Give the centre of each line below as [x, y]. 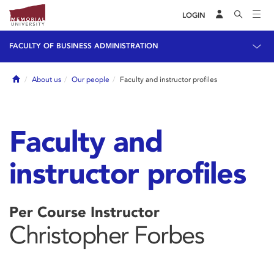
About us [46, 80]
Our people [91, 80]
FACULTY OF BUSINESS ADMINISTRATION [84, 46]
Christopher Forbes [106, 235]
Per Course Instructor [84, 212]
